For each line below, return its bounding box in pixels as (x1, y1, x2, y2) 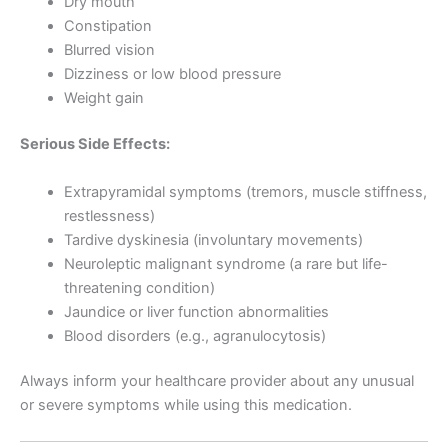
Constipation (63, 17, 152, 36)
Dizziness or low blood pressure (63, 65, 281, 84)
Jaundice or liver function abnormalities (63, 302, 329, 321)
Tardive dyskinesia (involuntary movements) (63, 230, 363, 249)
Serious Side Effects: (20, 135, 170, 154)
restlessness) (63, 206, 155, 225)
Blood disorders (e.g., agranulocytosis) (63, 326, 326, 345)
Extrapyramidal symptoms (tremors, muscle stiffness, (63, 182, 427, 201)
